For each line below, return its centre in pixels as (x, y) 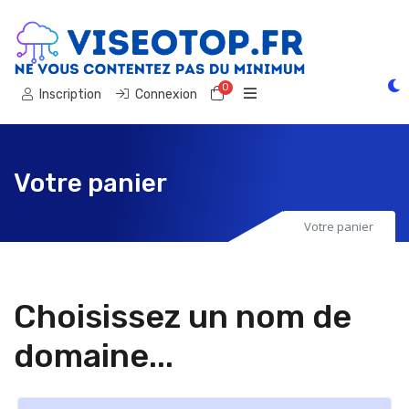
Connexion (166, 94)
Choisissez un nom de (183, 316)
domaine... (94, 356)
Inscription (70, 94)
